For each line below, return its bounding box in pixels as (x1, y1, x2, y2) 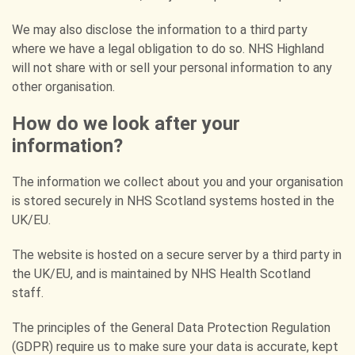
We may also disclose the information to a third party (12, 22, 307, 37)
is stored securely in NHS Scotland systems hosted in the (12, 193, 334, 208)
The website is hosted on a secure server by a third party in (12, 247, 342, 262)
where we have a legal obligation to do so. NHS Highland (12, 41, 324, 56)
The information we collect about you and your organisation (12, 174, 343, 189)
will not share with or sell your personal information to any (12, 60, 332, 75)
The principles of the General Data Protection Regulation (12, 320, 330, 335)
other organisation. (12, 79, 115, 94)
